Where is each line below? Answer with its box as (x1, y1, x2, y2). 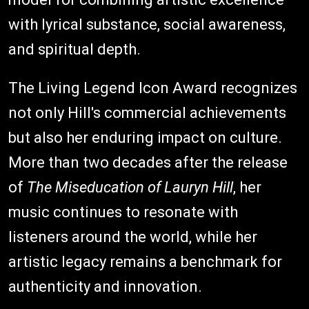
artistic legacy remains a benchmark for (8, 252, 282, 270)
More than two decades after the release (8, 153, 288, 171)
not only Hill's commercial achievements (8, 103, 286, 121)
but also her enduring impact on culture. (8, 128, 282, 146)
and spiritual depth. (8, 40, 141, 58)
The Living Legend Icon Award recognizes (8, 79, 297, 97)
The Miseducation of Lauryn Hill (27, 178, 233, 196)
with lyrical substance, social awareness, (8, 15, 286, 33)
